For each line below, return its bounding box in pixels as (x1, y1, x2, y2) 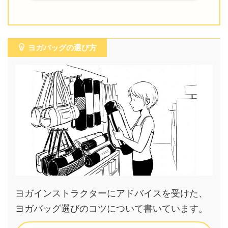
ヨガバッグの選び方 (28, 42, 97, 52)
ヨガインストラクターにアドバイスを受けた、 (15, 187, 208, 198)
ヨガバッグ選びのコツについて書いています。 (15, 203, 208, 214)
